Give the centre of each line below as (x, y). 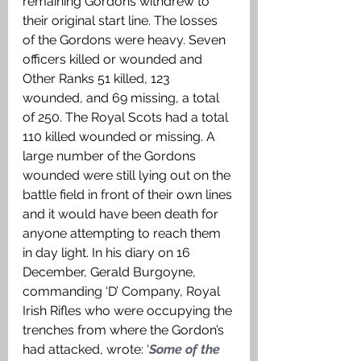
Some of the (186, 350)
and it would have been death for (122, 214)
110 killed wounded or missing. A (120, 137)
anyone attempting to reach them (123, 234)
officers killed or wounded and (114, 60)
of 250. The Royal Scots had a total (127, 118)
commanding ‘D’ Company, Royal (123, 292)
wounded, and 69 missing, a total (122, 98)
